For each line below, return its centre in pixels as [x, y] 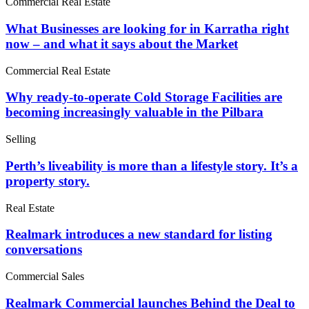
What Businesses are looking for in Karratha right [147, 29]
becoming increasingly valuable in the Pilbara [134, 112]
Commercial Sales [45, 277]
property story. [48, 181]
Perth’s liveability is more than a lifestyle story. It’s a [152, 166]
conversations [44, 250]
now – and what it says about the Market [122, 44]
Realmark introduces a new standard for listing [139, 235]
